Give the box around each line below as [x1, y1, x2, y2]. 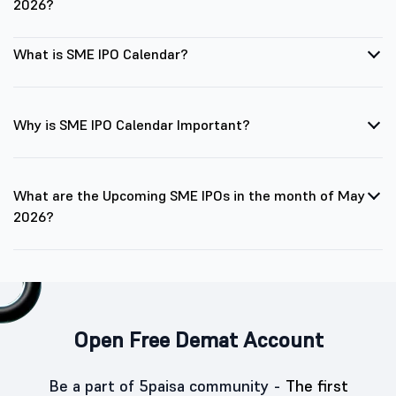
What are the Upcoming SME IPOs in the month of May [13, 187, 365, 204]
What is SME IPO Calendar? [13, 45, 188, 63]
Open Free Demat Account [72, 326, 324, 354]
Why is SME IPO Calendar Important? [13, 116, 250, 133]
